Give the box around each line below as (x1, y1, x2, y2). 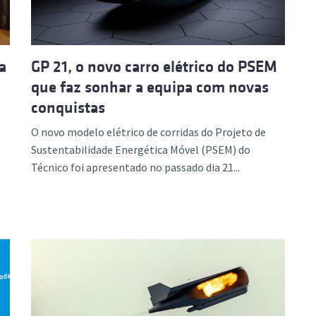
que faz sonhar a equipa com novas (31, 78, 269, 96)
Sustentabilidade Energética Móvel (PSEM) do (31, 142, 250, 157)
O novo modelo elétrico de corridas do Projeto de (31, 124, 266, 139)
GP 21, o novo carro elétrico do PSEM (31, 57, 277, 75)
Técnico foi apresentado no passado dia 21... (31, 159, 240, 174)
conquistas (31, 98, 105, 116)
